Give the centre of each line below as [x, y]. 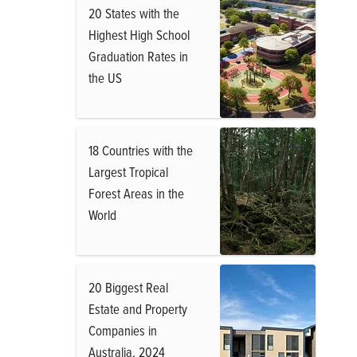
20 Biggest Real [128, 287]
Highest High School [139, 35]
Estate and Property [138, 309]
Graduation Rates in [138, 56]
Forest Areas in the [136, 193]
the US [105, 78]
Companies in [123, 330]
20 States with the [134, 13]
